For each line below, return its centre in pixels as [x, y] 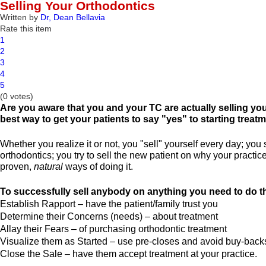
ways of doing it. [100, 167]
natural [50, 167]
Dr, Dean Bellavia [73, 17]
